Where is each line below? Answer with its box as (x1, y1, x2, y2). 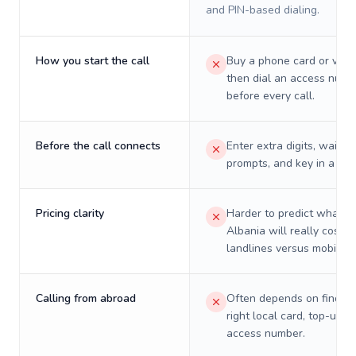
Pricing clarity (36, 206, 104, 221)
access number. (226, 326, 305, 341)
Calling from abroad (36, 291, 136, 306)
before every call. (226, 88, 315, 103)
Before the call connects (36, 138, 161, 153)
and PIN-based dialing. (206, 2, 319, 17)
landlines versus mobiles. (226, 241, 354, 256)
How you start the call (36, 53, 149, 68)
